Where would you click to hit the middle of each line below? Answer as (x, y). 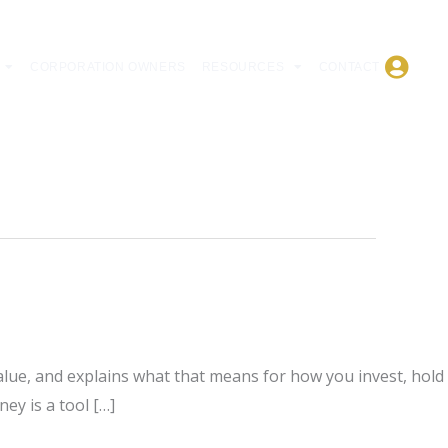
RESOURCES (243, 67)
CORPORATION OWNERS (107, 67)
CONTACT (349, 67)
